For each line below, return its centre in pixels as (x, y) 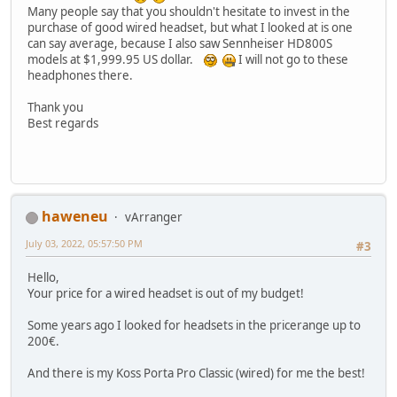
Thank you (55, 108)
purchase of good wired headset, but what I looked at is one (190, 28)
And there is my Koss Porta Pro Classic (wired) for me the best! (196, 373)
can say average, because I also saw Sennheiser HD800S (180, 44)
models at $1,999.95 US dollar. (116, 60)
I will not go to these (292, 60)
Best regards (63, 124)
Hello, (43, 277)
